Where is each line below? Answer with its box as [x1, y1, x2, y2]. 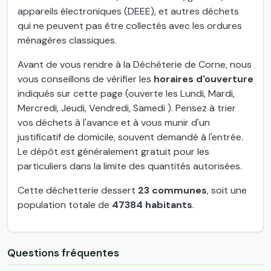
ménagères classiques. [18, 33, 117, 47]
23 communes [138, 183, 207, 197]
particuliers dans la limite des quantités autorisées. [18, 159, 242, 172]
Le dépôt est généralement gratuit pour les [18, 145, 209, 158]
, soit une [207, 183, 247, 197]
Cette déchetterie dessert [18, 183, 138, 197]
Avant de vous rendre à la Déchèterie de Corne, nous [18, 57, 252, 71]
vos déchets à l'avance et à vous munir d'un [18, 116, 210, 129]
